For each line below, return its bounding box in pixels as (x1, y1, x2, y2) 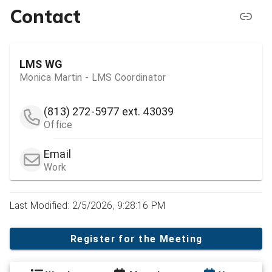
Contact (10, 4, 81, 28)
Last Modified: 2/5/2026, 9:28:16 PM (10, 200, 165, 212)
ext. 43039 (121, 105, 174, 118)
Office (44, 119, 73, 131)
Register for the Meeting (70, 233, 203, 245)
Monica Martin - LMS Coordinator (19, 71, 166, 83)
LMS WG (19, 57, 63, 70)
